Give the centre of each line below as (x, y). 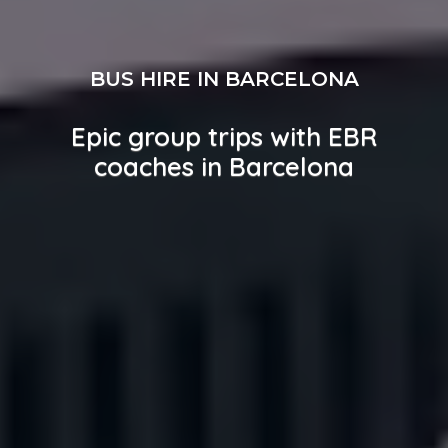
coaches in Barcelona (224, 166)
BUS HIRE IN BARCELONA (224, 78)
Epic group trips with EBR (224, 136)
